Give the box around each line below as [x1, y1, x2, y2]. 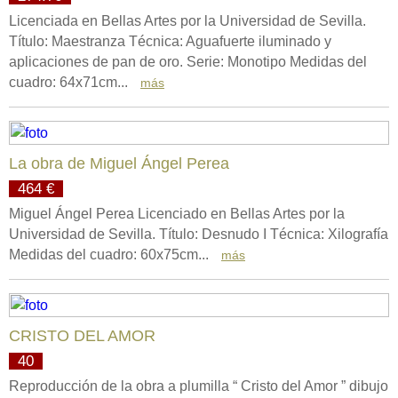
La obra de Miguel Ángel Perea [9, 155, 229, 172]
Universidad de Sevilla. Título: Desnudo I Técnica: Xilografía [9, 227, 388, 242]
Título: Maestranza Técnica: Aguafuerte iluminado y [9, 34, 331, 49]
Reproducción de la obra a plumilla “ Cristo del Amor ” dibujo [9, 378, 388, 394]
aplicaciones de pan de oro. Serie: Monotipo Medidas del [9, 54, 367, 69]
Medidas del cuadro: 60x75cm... [9, 247, 212, 262]
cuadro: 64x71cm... [9, 75, 131, 90]
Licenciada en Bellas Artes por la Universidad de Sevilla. [9, 13, 366, 28]
